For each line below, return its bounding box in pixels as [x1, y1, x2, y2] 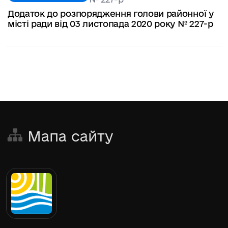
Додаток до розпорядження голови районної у [8, 8, 214, 18]
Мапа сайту [27, 128, 113, 144]
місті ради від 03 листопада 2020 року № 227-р [8, 18, 213, 28]
